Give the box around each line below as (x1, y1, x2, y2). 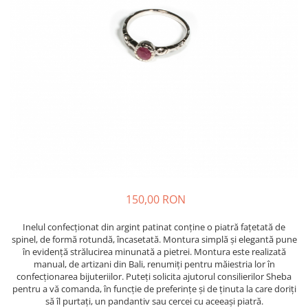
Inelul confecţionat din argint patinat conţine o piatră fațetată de (23, 221, 285, 233)
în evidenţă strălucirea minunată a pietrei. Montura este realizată (22, 245, 286, 258)
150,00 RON (125, 192, 186, 207)
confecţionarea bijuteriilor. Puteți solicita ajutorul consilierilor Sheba (16, 270, 291, 283)
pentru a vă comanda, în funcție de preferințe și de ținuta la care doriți (12, 283, 296, 295)
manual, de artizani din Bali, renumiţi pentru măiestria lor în (33, 258, 275, 270)
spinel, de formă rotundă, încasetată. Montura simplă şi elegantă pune (11, 233, 297, 245)
